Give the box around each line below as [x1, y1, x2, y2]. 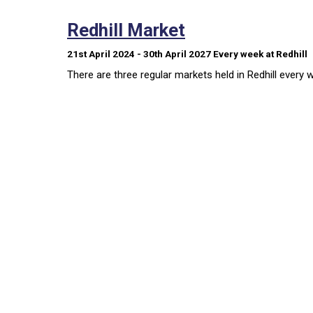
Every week [213, 48, 263, 59]
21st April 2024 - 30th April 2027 [67, 48, 213, 59]
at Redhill [263, 48, 307, 59]
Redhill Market [67, 19, 185, 41]
